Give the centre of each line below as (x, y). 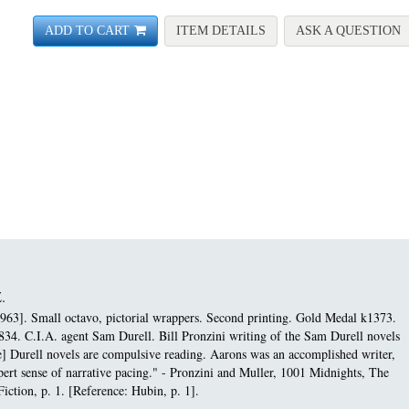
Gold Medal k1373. (346, 317)
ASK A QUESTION (348, 31)
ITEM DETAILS (221, 31)
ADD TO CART (87, 31)
